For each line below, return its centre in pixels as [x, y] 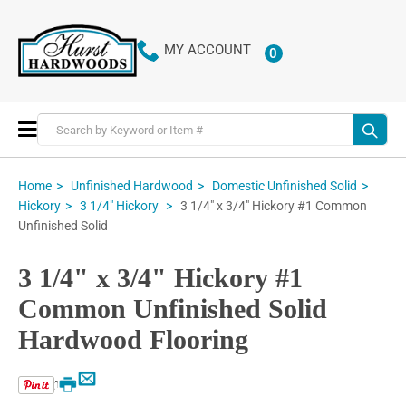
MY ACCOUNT [207, 50]
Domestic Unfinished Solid [285, 185]
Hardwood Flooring [133, 340]
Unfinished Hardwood [132, 185]
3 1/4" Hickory [121, 206]
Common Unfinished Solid [173, 309]
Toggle [58, 128]
